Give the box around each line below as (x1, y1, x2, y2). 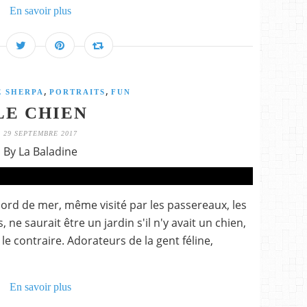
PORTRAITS (49, 88, 106, 96)
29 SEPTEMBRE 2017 (3, 130, 77, 137)
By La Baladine (3, 144, 77, 159)
